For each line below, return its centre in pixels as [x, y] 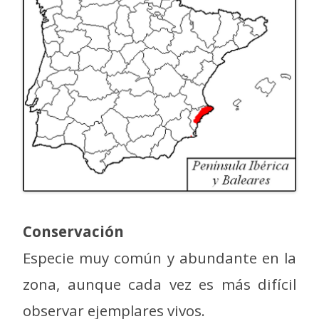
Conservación [73, 232]
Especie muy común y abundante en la [159, 258]
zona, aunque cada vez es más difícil [159, 284]
